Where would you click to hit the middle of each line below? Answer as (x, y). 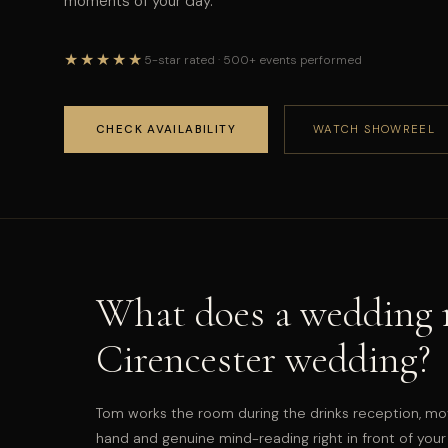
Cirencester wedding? (263, 359)
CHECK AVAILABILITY (166, 129)
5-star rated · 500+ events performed (253, 59)
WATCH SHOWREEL (374, 129)
